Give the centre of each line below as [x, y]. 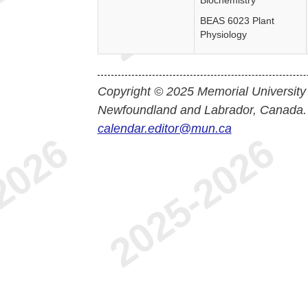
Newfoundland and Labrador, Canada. [202, 110]
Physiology [223, 34]
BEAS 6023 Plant [237, 21]
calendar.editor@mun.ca [164, 129]
